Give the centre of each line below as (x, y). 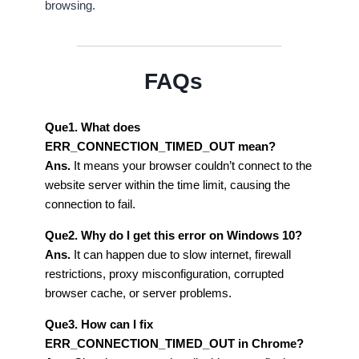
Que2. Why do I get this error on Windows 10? (173, 235)
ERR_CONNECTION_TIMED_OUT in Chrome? (174, 343)
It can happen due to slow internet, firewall (181, 254)
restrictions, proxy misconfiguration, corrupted (164, 273)
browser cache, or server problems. (140, 292)
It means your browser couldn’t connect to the (191, 165)
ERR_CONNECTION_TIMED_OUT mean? (160, 146)
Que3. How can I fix (99, 324)
